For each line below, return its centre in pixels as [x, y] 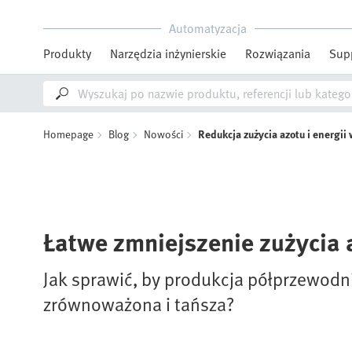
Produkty [67, 53]
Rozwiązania [278, 53]
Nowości [163, 134]
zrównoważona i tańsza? [139, 304]
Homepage [68, 134]
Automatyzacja [208, 28]
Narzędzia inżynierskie [168, 53]
